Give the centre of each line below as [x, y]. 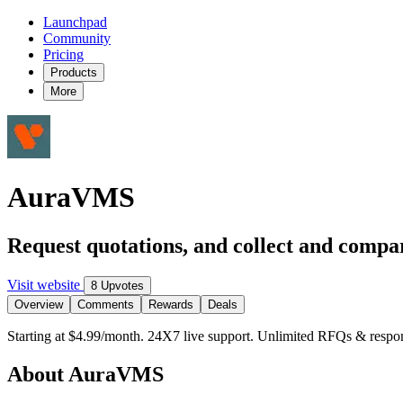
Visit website [45, 284]
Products [74, 72]
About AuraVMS [85, 374]
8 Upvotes [117, 285]
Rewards [171, 304]
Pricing [63, 54]
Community [77, 38]
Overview [39, 304]
